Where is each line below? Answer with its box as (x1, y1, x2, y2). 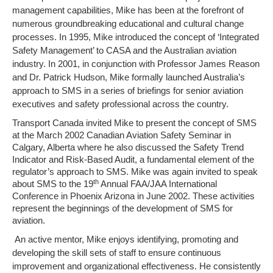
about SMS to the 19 (12, 179, 93, 190)
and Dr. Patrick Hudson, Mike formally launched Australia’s (12, 72, 245, 83)
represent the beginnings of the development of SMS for (12, 203, 233, 214)
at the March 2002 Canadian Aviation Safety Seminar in (12, 130, 231, 141)
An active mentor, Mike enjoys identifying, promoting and (15, 234, 238, 245)
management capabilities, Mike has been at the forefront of (12, 5, 244, 16)
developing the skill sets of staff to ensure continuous (12, 247, 221, 258)
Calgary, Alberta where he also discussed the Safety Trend (12, 142, 244, 153)
